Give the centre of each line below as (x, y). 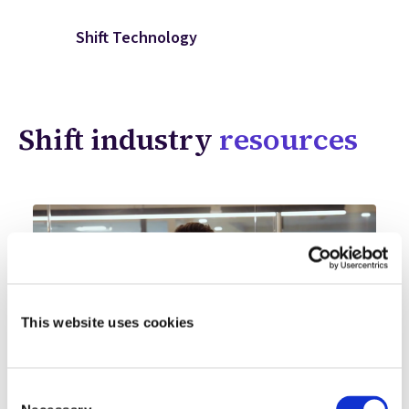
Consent (32, 392)
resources (288, 140)
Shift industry (119, 140)
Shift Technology (137, 38)
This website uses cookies (108, 322)
